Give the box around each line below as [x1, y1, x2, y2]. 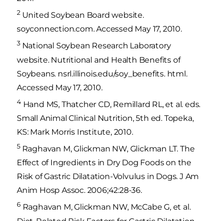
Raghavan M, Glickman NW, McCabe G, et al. [20, 202, 191, 212]
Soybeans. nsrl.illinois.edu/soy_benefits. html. [17, 69, 187, 78]
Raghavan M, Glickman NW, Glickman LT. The [20, 144, 195, 154]
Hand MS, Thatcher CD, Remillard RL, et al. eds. [21, 99, 201, 109]
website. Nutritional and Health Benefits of [17, 55, 181, 65]
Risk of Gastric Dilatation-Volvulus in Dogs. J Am [17, 172, 199, 182]
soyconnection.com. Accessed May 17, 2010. [17, 24, 182, 34]
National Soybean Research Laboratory [20, 41, 171, 51]
